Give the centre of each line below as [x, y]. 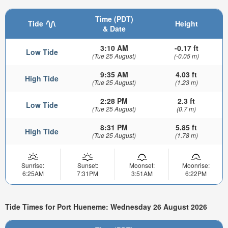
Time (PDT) [114, 19]
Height [186, 24]
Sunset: [88, 165]
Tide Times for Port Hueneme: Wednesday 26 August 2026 [106, 206]
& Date [114, 29]
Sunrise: [33, 165]
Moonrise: [196, 165]
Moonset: [142, 165]
